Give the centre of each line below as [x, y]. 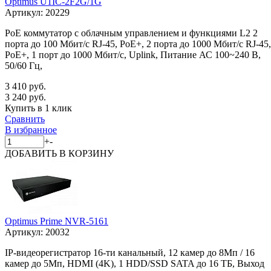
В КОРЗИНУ [87, 153]
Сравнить [25, 119]
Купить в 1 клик [38, 108]
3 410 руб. [25, 86]
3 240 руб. [25, 97]
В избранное [31, 129]
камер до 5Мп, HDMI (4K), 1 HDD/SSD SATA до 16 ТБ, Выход [135, 263]
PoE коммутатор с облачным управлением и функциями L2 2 [131, 33]
